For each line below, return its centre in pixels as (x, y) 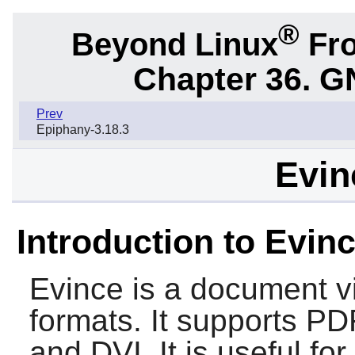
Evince (76, 289)
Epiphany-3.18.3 (83, 130)
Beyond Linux (174, 44)
